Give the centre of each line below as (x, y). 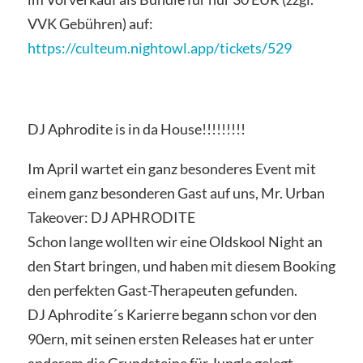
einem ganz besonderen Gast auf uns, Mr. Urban (176, 193)
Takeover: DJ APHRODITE (111, 218)
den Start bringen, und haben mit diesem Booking (181, 266)
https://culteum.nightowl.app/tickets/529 (159, 48)
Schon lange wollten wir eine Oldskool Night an (175, 242)
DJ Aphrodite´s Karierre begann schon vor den (172, 315)
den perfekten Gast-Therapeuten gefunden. (162, 290)
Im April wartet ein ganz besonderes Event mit (171, 169)
